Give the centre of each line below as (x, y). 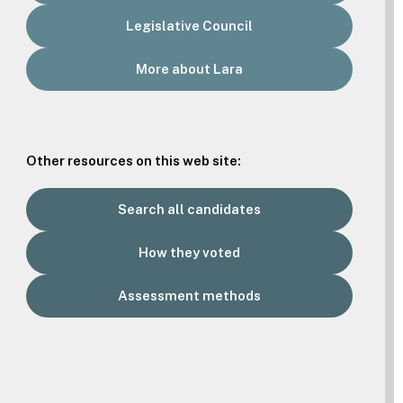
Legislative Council (190, 25)
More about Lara (190, 68)
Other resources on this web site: (134, 160)
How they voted (190, 252)
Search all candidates (190, 209)
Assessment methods (190, 295)
